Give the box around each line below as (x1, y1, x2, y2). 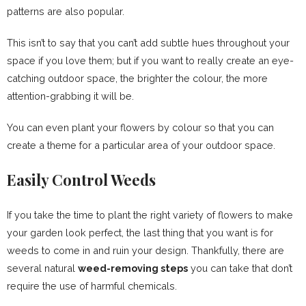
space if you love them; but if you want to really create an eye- (7, 54, 294, 66)
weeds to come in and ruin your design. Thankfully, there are (7, 244, 284, 256)
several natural (7, 262, 78, 274)
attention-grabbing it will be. (7, 89, 134, 102)
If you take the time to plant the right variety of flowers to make (7, 208, 293, 221)
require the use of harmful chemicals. (7, 279, 177, 292)
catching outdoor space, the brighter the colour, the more (7, 72, 268, 84)
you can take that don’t (188, 262, 292, 274)
